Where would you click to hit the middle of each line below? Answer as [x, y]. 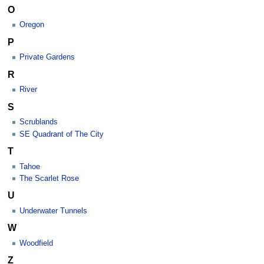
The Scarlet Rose [49, 178]
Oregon [32, 25]
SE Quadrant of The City [62, 134]
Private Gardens [47, 57]
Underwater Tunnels [53, 211]
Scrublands [39, 122]
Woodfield [36, 243]
